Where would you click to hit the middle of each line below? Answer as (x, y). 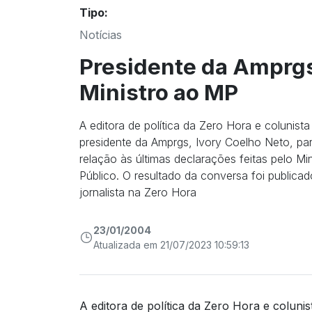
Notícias (101, 34)
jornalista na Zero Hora (138, 192)
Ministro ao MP (159, 92)
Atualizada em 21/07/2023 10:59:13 (171, 244)
